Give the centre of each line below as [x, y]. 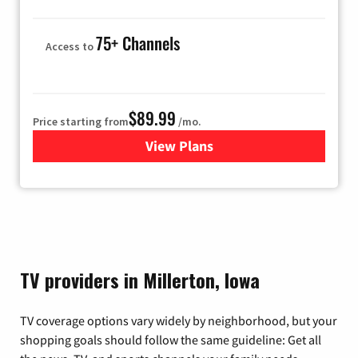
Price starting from [81, 121]
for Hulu [204, 145]
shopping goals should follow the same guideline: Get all [171, 339]
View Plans [179, 145]
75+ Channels [138, 42]
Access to [71, 46]
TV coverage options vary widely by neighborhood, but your [179, 320]
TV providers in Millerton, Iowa [140, 279]
